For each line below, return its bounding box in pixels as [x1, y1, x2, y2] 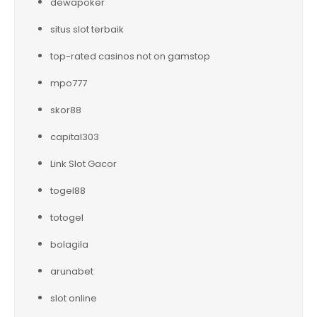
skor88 [50, 103, 81, 117]
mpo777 [50, 76, 87, 90]
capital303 [50, 129, 99, 144]
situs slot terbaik [50, 22, 124, 36]
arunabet [50, 264, 93, 278]
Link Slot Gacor [50, 156, 117, 171]
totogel [50, 210, 83, 224]
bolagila [50, 237, 88, 251]
